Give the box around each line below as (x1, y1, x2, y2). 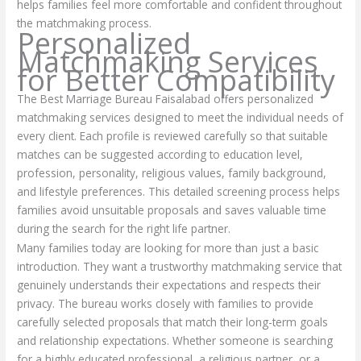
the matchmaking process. (17, 15, 152, 31)
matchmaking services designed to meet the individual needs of (17, 109, 344, 125)
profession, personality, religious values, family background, (17, 164, 327, 180)
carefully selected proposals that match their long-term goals (17, 314, 329, 330)
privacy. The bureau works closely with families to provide (17, 296, 314, 312)
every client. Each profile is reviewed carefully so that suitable (17, 127, 329, 143)
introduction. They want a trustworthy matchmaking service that (17, 259, 342, 275)
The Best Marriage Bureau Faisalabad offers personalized (17, 90, 314, 106)
